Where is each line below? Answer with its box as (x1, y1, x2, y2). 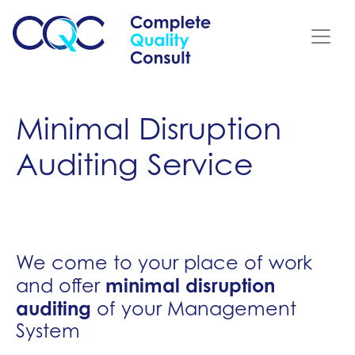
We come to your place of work (16, 251, 312, 274)
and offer (16, 274, 105, 297)
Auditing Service (16, 146, 254, 182)
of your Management (91, 297, 296, 320)
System (16, 319, 80, 342)
